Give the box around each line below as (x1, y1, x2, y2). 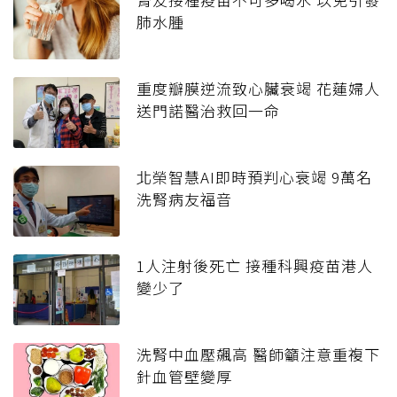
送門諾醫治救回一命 (136, 99, 280, 122)
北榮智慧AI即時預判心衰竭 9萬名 (136, 166, 372, 189)
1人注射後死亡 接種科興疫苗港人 (136, 254, 373, 277)
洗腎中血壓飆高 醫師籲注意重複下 (136, 343, 380, 366)
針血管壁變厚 (136, 365, 232, 388)
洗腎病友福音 (136, 188, 248, 211)
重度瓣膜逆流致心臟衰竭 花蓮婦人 (136, 77, 380, 100)
